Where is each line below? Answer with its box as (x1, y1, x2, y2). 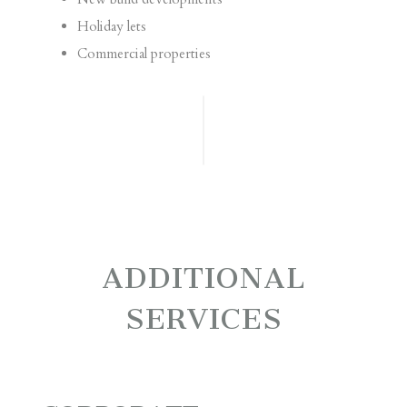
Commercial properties (76, 45, 211, 64)
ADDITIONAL (102, 260, 305, 295)
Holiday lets (76, 17, 146, 36)
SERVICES (124, 301, 283, 336)
